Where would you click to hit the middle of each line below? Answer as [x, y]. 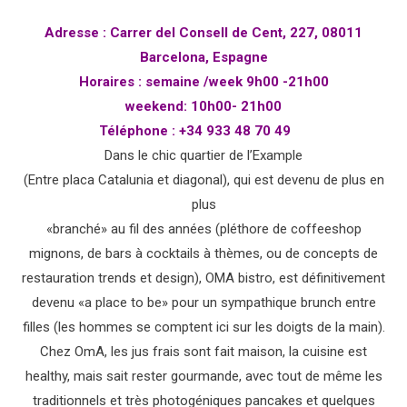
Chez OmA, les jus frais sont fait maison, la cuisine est [203, 351]
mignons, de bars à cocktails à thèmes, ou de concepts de [203, 253]
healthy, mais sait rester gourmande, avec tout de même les [203, 376]
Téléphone [134, 130]
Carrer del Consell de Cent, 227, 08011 [236, 32]
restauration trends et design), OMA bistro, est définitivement [203, 278]
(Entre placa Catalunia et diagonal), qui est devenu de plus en [203, 179]
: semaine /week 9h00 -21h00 [231, 81]
